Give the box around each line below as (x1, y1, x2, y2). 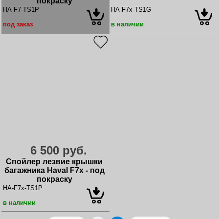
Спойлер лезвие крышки (6, 157, 103, 166)
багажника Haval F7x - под (4, 166, 105, 175)
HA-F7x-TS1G (111, 6, 151, 14)
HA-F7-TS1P (3, 6, 39, 14)
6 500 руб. (30, 144, 87, 157)
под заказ (3, 21, 33, 28)
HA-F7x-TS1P (3, 184, 43, 192)
